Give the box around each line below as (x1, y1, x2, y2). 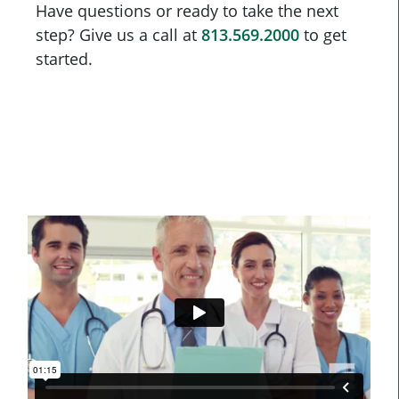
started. (36, 48, 93, 70)
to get (299, 24, 346, 46)
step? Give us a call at (36, 24, 201, 46)
